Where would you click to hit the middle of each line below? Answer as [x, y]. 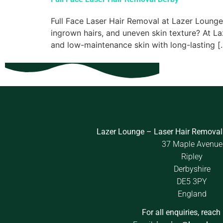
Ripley [192, 157]
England [192, 194]
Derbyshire [192, 169]
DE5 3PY [192, 182]
